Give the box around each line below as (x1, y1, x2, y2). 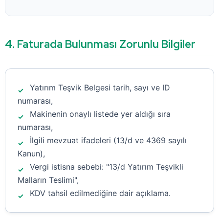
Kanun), (18, 149, 45, 158)
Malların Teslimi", (18, 175, 79, 185)
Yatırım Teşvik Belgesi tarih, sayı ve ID (30, 83, 170, 92)
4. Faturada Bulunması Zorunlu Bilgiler (5, 37, 196, 51)
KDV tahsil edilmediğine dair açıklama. (30, 188, 171, 198)
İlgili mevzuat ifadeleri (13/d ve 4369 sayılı (30, 135, 187, 145)
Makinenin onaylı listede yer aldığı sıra (30, 109, 171, 119)
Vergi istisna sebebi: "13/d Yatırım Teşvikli (30, 162, 183, 172)
